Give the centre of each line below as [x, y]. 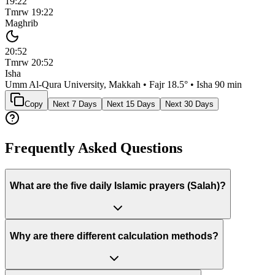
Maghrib [21, 23]
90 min [228, 85]
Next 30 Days [189, 104]
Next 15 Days [131, 104]
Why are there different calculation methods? [114, 236]
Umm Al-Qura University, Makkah [73, 85]
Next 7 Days [75, 104]
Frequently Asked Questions [94, 148]
